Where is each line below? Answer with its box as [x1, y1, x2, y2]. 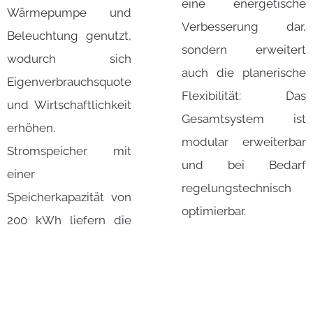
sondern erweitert [182, 43, 306, 57]
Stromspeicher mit [7, 144, 131, 159]
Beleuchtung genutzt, [7, 29, 131, 43]
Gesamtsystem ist [182, 112, 306, 126]
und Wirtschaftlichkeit [7, 98, 131, 112]
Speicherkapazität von [7, 190, 131, 205]
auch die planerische [182, 66, 306, 80]
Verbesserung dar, [182, 20, 306, 34]
